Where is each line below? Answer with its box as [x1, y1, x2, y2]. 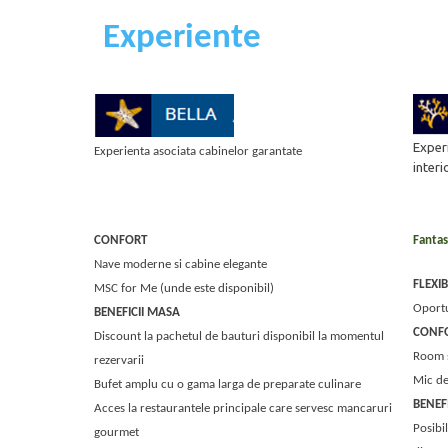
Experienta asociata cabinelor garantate [94, 145, 303, 158]
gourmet [94, 426, 140, 439]
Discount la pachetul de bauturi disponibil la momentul [94, 330, 385, 343]
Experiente [103, 21, 262, 56]
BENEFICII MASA [94, 306, 181, 319]
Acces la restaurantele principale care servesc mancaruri [94, 402, 393, 415]
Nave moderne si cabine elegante [94, 258, 268, 271]
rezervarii [94, 354, 145, 367]
